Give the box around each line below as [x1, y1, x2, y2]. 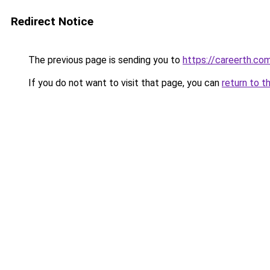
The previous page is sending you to [26, 54, 183, 66]
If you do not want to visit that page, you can [26, 77, 222, 89]
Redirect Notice [11, 14, 93, 28]
